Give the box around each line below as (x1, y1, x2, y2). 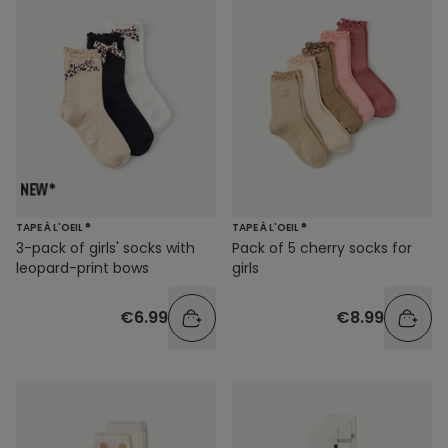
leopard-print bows (16, 258, 149, 279)
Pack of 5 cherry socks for (232, 238, 412, 259)
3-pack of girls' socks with (16, 238, 195, 259)
